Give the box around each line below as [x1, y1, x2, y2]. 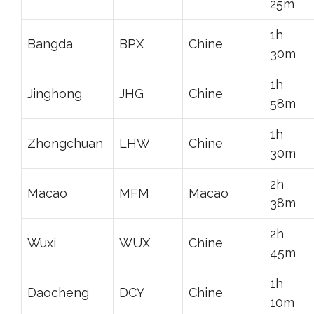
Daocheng [27, 285, 89, 300]
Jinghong [27, 86, 82, 101]
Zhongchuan [27, 135, 103, 151]
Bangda [27, 36, 73, 51]
